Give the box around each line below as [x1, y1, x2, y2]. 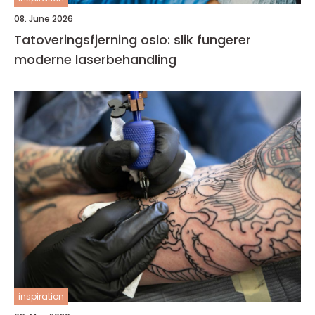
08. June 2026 [14, 13, 73, 25]
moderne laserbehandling [14, 51, 176, 68]
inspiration [18, 290, 64, 302]
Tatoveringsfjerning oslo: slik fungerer [14, 31, 251, 49]
